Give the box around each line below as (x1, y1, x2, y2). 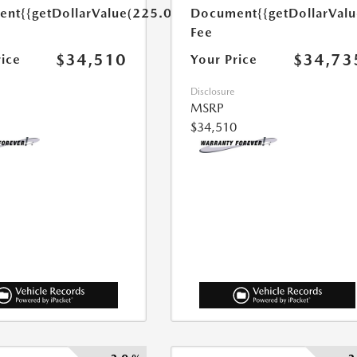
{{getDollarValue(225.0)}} (20, 6, 188, 22)
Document (190, 6, 258, 22)
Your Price (190, 52, 258, 68)
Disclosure (190, 86, 235, 98)
